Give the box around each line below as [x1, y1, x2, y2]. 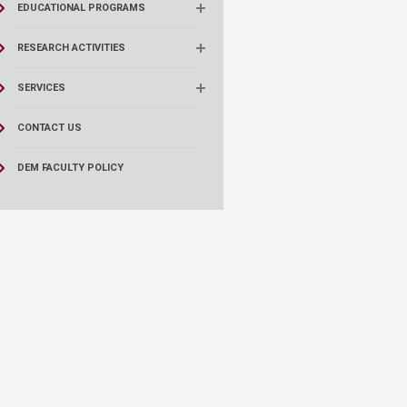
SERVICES [16, 82, 65, 94]
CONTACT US [16, 122, 82, 134]
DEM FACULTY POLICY [16, 162, 124, 174]
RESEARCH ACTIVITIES [16, 42, 125, 54]
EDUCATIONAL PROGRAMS [16, 2, 145, 14]
